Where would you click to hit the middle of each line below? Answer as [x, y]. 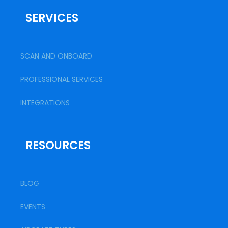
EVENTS [33, 207]
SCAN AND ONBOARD [56, 56]
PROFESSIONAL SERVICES [62, 79]
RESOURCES [58, 145]
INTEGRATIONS [45, 103]
